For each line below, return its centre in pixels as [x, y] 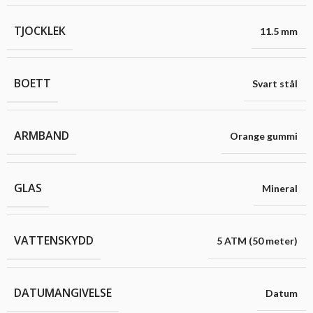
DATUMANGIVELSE [63, 293]
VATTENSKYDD [54, 241]
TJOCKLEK [40, 31]
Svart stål [275, 84]
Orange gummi [264, 136]
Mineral [280, 189]
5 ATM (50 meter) [257, 241]
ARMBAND [42, 136]
